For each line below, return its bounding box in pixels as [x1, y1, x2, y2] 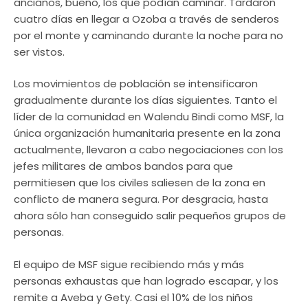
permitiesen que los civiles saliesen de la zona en [14, 175, 265, 190]
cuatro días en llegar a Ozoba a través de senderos [14, 11, 279, 26]
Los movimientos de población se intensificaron [14, 76, 258, 91]
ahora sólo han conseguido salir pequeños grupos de [14, 208, 286, 223]
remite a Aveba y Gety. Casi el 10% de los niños [14, 289, 253, 305]
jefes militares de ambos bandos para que [14, 159, 233, 174]
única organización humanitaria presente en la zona [14, 126, 280, 141]
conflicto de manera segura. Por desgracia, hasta [14, 192, 268, 207]
